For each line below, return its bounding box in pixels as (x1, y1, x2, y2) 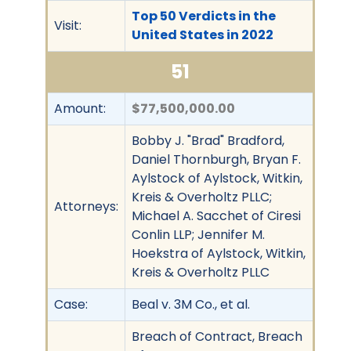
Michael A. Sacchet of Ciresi (132, 206, 301, 225)
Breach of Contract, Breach (132, 327, 302, 346)
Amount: (54, 99, 106, 118)
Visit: (54, 16, 81, 34)
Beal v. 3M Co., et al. (132, 295, 250, 313)
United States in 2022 (132, 25, 273, 44)
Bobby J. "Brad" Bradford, (132, 131, 284, 150)
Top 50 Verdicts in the (132, 6, 276, 25)
